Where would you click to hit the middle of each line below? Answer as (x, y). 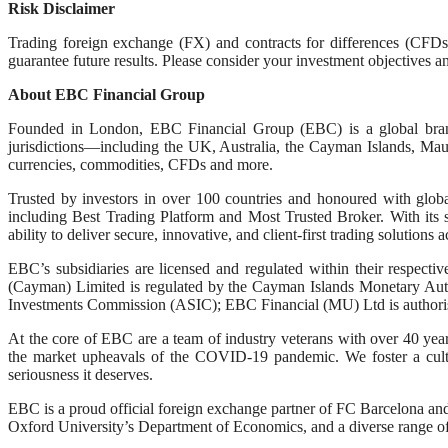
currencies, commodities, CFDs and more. (140, 165)
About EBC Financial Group (106, 95)
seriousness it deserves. (80, 375)
